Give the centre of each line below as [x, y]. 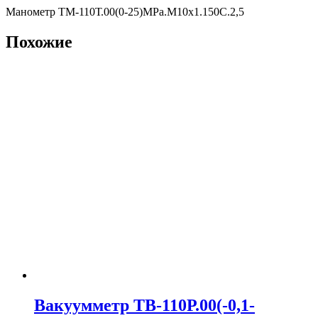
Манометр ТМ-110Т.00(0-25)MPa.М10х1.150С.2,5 [125, 12]
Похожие [39, 42]
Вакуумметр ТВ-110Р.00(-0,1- [144, 305]
